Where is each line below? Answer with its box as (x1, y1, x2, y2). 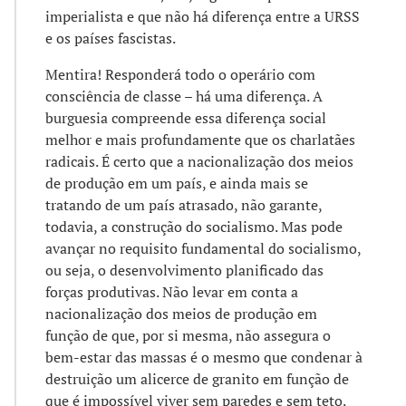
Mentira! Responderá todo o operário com (45, 63, 315, 84)
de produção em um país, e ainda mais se (45, 172, 308, 193)
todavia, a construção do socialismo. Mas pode (45, 216, 343, 237)
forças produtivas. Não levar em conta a (45, 281, 298, 302)
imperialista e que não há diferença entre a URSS (45, 5, 360, 26)
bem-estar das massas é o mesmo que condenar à (45, 346, 362, 367)
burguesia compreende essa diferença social (45, 107, 326, 128)
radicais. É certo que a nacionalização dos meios (45, 150, 353, 171)
